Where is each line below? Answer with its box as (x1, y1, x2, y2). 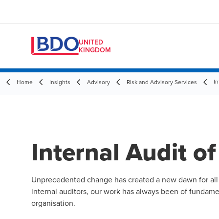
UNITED (79, 37, 103, 47)
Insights (49, 78, 70, 86)
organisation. (31, 197, 75, 208)
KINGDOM (79, 45, 111, 55)
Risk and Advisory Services (127, 78, 197, 86)
